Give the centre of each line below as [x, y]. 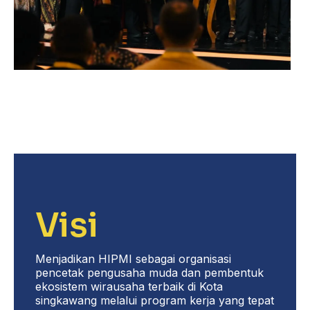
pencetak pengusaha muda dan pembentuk [149, 272]
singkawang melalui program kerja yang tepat [154, 300]
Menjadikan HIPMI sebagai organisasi [133, 258]
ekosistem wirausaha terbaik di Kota [129, 286]
